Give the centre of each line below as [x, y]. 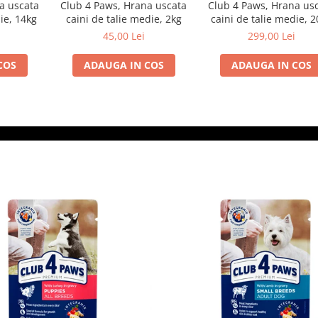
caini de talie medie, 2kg [124, 19]
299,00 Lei [271, 36]
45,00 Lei [124, 36]
